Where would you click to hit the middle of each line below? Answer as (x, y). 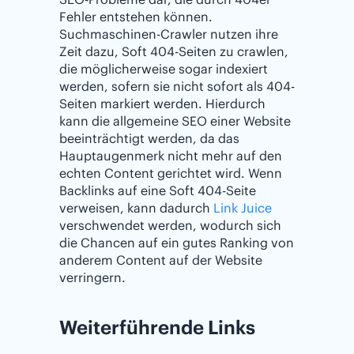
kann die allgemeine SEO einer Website (175, 121)
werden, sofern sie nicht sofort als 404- (177, 87)
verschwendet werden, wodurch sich (170, 226)
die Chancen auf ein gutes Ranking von (177, 243)
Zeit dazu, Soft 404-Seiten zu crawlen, (174, 52)
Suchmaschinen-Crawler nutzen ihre (169, 34)
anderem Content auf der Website (161, 260)
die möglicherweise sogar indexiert (164, 69)
